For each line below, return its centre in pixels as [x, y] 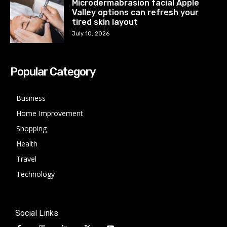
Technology [35, 174]
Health [27, 144]
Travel [26, 159]
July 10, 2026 [91, 34]
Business [31, 98]
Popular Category [53, 72]
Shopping [31, 129]
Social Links [37, 213]
